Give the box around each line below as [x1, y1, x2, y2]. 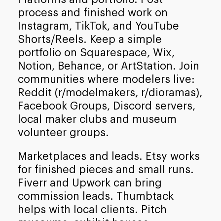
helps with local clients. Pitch [17, 204, 167, 216]
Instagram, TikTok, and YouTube [17, 20, 179, 32]
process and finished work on [17, 7, 168, 18]
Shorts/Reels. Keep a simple [17, 34, 162, 45]
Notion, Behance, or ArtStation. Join [17, 60, 199, 72]
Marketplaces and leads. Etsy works [17, 151, 200, 162]
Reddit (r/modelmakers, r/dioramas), [17, 87, 202, 98]
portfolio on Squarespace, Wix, [17, 47, 175, 58]
